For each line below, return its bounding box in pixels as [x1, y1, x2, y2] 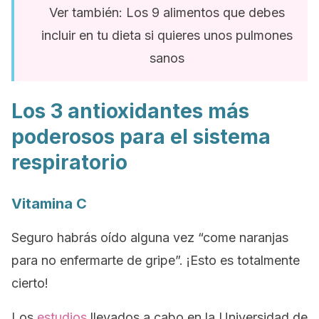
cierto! [11, 276, 48, 291]
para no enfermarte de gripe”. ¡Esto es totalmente [11, 253, 300, 268]
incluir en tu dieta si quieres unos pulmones [41, 28, 293, 43]
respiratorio [11, 150, 127, 174]
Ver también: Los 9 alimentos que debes [48, 5, 285, 20]
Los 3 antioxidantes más [11, 99, 249, 123]
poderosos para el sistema [11, 125, 271, 149]
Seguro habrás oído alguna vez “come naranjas [11, 230, 288, 245]
